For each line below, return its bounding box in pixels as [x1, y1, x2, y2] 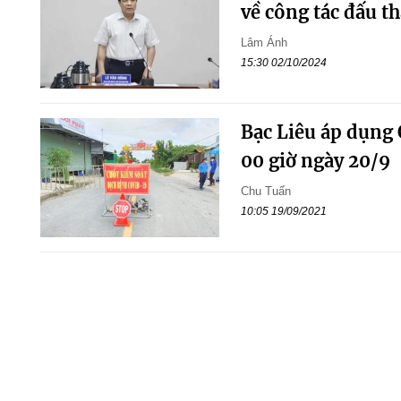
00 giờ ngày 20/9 [240, 149, 390, 173]
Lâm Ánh [240, 35, 287, 49]
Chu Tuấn [240, 184, 291, 199]
